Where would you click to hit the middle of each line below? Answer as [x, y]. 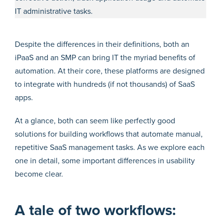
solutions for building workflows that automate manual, [109, 134]
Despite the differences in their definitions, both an [102, 44]
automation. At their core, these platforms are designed [110, 71]
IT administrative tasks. [54, 11]
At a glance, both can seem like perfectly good [95, 121]
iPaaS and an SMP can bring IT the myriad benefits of [105, 57]
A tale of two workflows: [95, 210]
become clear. [39, 174]
